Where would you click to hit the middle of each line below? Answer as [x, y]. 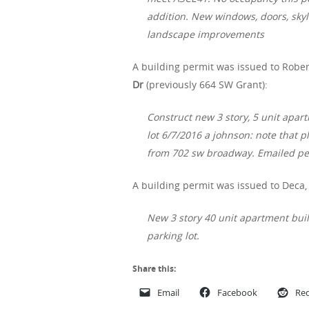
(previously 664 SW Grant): [206, 84]
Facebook [237, 292]
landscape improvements [206, 34]
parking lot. [173, 235]
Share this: [154, 268]
